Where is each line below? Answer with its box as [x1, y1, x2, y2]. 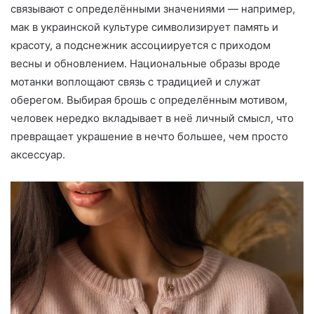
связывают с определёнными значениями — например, [11, 1, 295, 15]
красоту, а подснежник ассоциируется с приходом [11, 38, 271, 52]
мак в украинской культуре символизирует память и [11, 20, 278, 34]
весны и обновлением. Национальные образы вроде [11, 56, 280, 70]
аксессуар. [11, 147, 65, 161]
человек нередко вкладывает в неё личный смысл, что [11, 111, 294, 125]
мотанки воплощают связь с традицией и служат [11, 74, 261, 88]
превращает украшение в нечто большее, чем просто [11, 129, 288, 143]
